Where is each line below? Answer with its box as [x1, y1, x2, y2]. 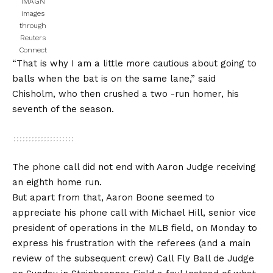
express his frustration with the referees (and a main [12, 237, 250, 249]
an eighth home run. [12, 176, 102, 188]
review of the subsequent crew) [12, 252, 157, 264]
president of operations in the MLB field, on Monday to [12, 222, 257, 233]
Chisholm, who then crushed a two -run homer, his [12, 88, 239, 99]
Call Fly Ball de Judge [157, 252, 254, 264]
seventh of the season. [12, 103, 114, 115]
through [19, 21, 46, 30]
